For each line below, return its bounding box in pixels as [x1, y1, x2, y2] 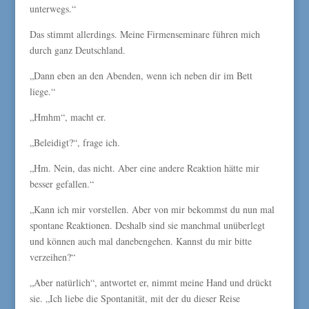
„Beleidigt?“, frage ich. [29, 136, 120, 149]
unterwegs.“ [29, 2, 76, 15]
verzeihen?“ [29, 250, 75, 263]
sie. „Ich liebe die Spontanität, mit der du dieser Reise [29, 292, 240, 305]
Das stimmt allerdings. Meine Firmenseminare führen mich [29, 28, 260, 41]
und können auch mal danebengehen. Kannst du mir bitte [29, 235, 252, 248]
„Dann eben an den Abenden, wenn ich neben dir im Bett [29, 69, 252, 82]
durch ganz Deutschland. [29, 43, 126, 57]
